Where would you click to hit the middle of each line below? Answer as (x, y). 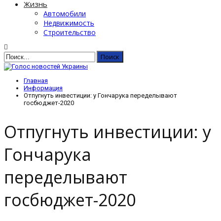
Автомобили (65, 14)
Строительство (70, 32)
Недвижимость (69, 23)
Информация (43, 88)
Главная (36, 81)
